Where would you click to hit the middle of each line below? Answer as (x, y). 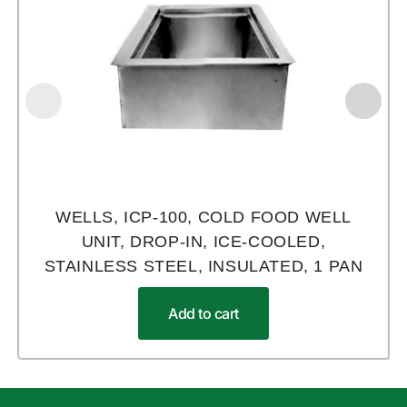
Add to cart (203, 314)
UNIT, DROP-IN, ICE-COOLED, (203, 242)
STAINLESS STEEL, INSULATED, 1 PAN (203, 267)
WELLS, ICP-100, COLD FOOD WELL (203, 218)
